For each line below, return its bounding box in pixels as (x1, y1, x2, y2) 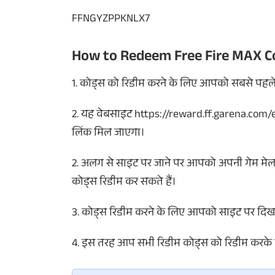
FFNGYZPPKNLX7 (72, 10, 150, 29)
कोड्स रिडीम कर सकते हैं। (72, 174, 176, 192)
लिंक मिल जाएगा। (72, 125, 145, 143)
